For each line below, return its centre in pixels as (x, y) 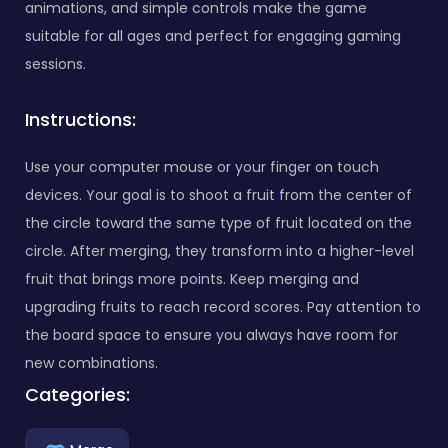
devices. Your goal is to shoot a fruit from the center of (218, 194)
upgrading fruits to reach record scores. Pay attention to (223, 306)
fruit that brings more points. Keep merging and (192, 278)
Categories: (77, 394)
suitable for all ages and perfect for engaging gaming (213, 35)
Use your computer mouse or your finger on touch (202, 166)
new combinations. (91, 362)
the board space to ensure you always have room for (211, 334)
